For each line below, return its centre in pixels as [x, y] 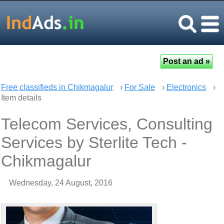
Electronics [186, 87]
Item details [21, 98]
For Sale [140, 87]
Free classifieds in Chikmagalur [57, 87]
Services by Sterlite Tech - [94, 142]
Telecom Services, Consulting [107, 124]
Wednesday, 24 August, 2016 [61, 183]
